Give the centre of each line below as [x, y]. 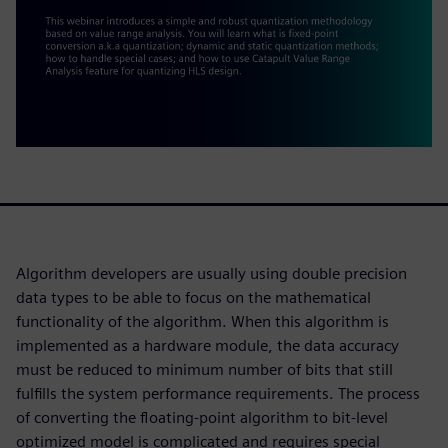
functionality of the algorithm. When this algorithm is [202, 322]
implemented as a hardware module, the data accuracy [207, 346]
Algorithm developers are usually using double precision [211, 274]
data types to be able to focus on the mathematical [193, 298]
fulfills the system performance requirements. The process [218, 394]
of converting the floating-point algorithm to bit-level [202, 418]
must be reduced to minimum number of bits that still [204, 370]
